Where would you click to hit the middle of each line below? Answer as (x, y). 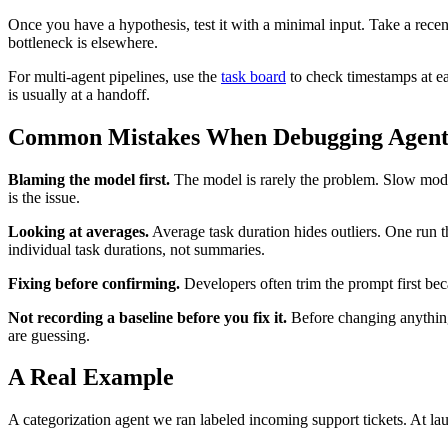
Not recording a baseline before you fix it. (147, 317)
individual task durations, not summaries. (136, 249)
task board (253, 76)
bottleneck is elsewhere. (83, 42)
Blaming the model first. (89, 179)
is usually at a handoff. (79, 94)
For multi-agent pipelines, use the (114, 76)
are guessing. (49, 335)
